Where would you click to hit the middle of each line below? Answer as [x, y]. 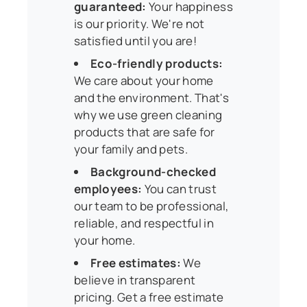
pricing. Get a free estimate [149, 297]
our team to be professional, [152, 206]
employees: [108, 188]
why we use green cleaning [148, 114]
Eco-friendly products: [157, 63]
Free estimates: [136, 262]
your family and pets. [131, 149]
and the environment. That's [152, 97]
